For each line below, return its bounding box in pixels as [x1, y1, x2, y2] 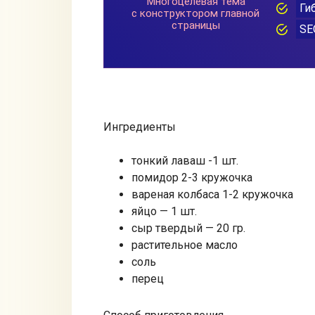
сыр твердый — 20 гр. [131, 221, 245, 235]
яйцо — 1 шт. [131, 204, 197, 218]
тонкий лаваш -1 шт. [131, 153, 238, 167]
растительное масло [131, 238, 238, 252]
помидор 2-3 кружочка [131, 170, 252, 184]
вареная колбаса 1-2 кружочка [131, 187, 293, 201]
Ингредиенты [103, 120, 176, 134]
